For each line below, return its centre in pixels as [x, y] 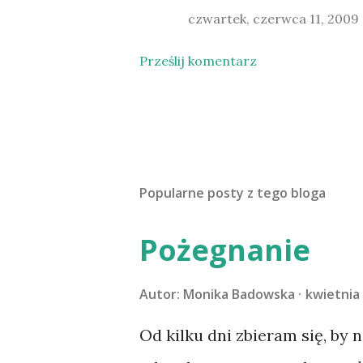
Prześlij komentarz [198, 61]
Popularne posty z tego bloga [233, 193]
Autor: [161, 294]
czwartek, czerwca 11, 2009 [273, 19]
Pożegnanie [225, 250]
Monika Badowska [239, 294]
